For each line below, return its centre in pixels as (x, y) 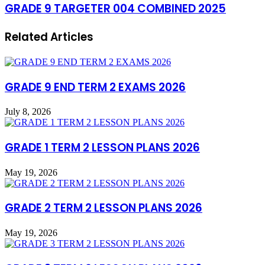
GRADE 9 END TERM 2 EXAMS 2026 (95, 87)
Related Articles (49, 37)
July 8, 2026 (28, 112)
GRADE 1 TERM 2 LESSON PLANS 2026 (102, 148)
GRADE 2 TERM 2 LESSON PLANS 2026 (104, 208)
